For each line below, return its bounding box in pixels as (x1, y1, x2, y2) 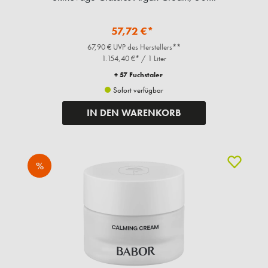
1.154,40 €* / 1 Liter (102, 53, 166, 64)
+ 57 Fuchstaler (114, 70, 163, 80)
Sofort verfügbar (111, 85, 163, 96)
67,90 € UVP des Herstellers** (87, 42, 181, 53)
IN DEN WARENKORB (87, 106, 181, 120)
